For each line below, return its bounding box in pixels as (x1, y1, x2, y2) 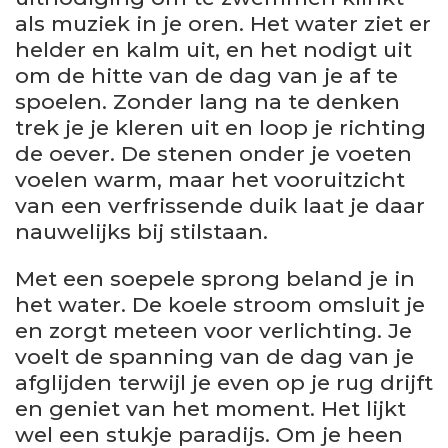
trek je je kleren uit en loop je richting (15, 114, 426, 140)
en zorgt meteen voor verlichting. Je (15, 317, 412, 343)
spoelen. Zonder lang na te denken (15, 88, 400, 114)
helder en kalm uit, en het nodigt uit (15, 36, 412, 62)
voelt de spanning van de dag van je (15, 343, 414, 369)
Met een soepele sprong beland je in (15, 265, 415, 291)
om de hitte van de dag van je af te (15, 62, 398, 88)
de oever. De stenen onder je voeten (15, 140, 412, 166)
